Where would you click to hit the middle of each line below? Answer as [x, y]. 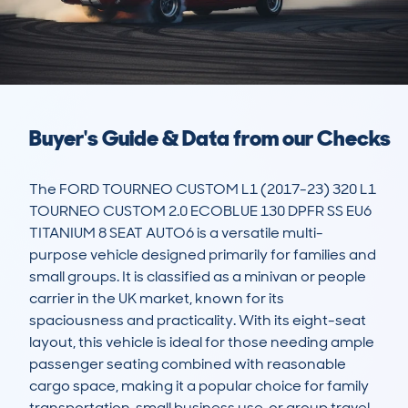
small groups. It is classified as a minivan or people [198, 277]
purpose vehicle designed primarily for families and [203, 255]
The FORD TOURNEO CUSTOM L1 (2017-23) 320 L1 [203, 189]
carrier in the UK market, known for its [157, 299]
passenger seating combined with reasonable [188, 364]
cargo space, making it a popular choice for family [199, 386]
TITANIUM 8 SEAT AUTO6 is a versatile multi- [176, 233]
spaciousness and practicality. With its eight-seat [198, 321]
